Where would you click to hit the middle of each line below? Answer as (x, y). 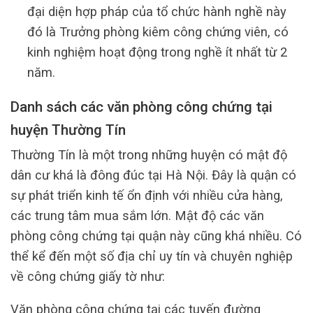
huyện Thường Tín (68, 130)
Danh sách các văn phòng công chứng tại (141, 107)
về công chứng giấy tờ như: (88, 276)
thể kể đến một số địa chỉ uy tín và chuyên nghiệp (152, 256)
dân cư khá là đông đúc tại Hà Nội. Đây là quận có (153, 175)
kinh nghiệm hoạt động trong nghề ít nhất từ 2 (157, 52)
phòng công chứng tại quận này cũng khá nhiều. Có (156, 235)
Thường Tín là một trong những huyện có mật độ (149, 154)
